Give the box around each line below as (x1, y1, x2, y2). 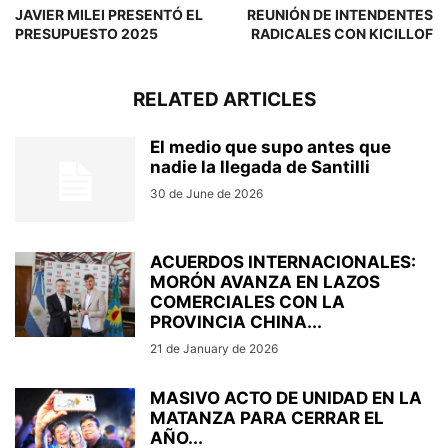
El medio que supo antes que (150, 136, 391, 157)
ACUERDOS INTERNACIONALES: (150, 251, 416, 272)
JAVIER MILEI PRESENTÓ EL (15, 5, 203, 23)
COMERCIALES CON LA (150, 291, 345, 312)
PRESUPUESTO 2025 (15, 24, 158, 42)
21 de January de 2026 (150, 340, 278, 356)
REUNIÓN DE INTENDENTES (247, 5, 433, 23)
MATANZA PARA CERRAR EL (150, 407, 384, 428)
